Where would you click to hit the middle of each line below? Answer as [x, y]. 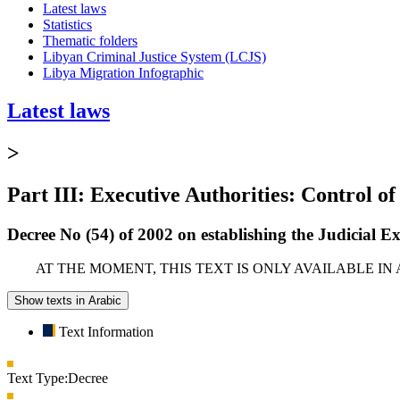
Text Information [106, 332]
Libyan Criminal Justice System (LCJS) [154, 56]
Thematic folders [90, 40]
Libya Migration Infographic [123, 72]
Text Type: [37, 379]
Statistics [67, 24]
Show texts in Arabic [68, 301]
